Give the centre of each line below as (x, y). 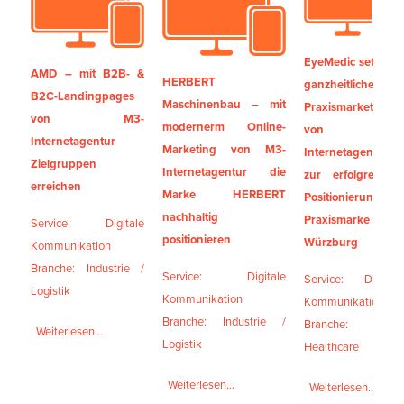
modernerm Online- (225, 127)
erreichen (56, 187)
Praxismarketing (348, 107)
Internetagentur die (225, 172)
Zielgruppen (64, 164)
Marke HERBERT (225, 195)
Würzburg (331, 243)
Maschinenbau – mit (225, 105)
